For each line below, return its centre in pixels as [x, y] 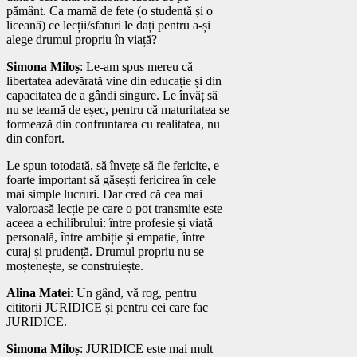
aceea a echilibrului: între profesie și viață [110, 222]
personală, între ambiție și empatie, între [106, 237]
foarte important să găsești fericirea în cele [111, 179]
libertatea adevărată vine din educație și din [114, 80]
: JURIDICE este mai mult [146, 348]
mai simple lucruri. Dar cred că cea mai [104, 194]
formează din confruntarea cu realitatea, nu [113, 124]
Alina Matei [38, 292]
